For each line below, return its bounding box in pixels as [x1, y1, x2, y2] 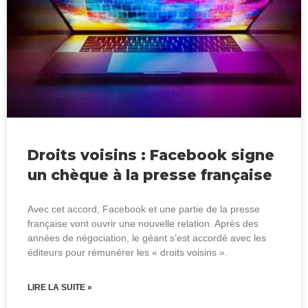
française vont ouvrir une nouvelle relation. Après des [27, 217, 258, 229]
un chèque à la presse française [27, 166, 272, 184]
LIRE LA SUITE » [27, 282, 92, 292]
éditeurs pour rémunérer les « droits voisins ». [27, 246, 228, 258]
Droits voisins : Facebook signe [27, 146, 274, 164]
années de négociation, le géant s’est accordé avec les [27, 232, 266, 243]
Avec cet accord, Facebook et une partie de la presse [27, 203, 260, 214]
